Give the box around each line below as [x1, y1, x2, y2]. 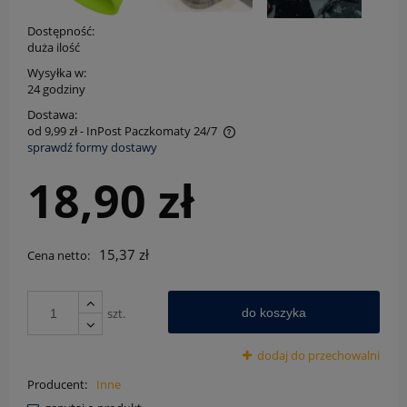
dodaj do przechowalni [257, 347, 380, 363]
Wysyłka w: [27, 65, 86, 81]
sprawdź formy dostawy [27, 139, 157, 155]
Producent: [27, 376, 90, 392]
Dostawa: [27, 106, 77, 123]
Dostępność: [27, 23, 94, 39]
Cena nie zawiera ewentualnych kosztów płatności [45, 141, 314, 157]
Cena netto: [27, 247, 90, 263]
